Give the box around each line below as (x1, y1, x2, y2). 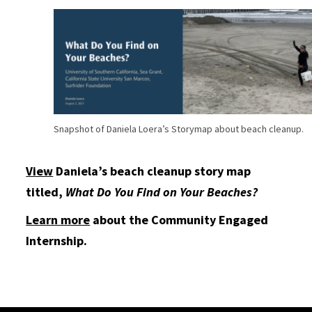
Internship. (26, 233, 88, 249)
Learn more (26, 212, 91, 228)
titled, (26, 184, 66, 201)
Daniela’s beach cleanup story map (53, 163, 251, 180)
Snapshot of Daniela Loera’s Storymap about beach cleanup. (54, 123, 304, 136)
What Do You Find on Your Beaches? (65, 184, 258, 201)
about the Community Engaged (90, 212, 269, 228)
